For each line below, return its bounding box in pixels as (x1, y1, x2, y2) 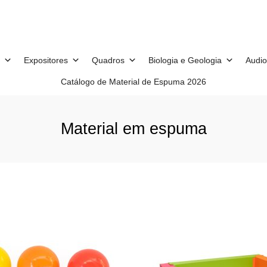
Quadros (91, 55, 125, 65)
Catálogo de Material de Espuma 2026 (61, 76, 206, 86)
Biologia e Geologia (148, 55, 222, 65)
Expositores (23, 55, 68, 65)
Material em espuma (60, 120, 207, 138)
